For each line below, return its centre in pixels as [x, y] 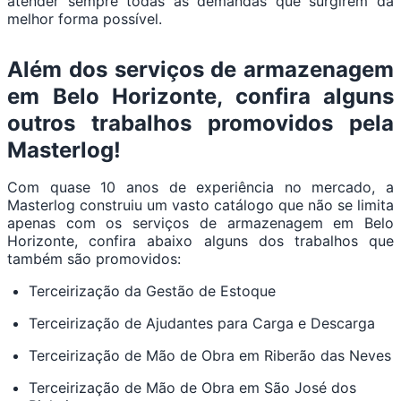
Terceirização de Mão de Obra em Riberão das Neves [210, 356]
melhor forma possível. [87, 19]
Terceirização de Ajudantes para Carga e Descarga [202, 324]
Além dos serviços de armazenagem [200, 70]
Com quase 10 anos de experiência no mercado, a [200, 188]
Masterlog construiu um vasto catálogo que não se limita [200, 205]
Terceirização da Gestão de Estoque [152, 291]
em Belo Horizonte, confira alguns [200, 97]
